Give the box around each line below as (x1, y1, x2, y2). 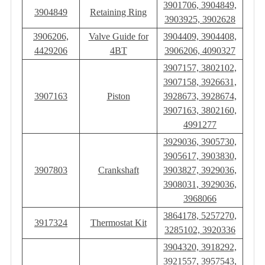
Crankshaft (98, 165, 139, 176)
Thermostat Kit (90, 218, 147, 228)
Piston (106, 91, 130, 102)
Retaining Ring (90, 7, 147, 18)
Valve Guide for (88, 31, 148, 42)
